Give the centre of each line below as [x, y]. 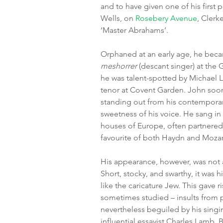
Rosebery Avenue [167, 18]
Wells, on [118, 18]
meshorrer [119, 66]
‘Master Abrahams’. [135, 30]
